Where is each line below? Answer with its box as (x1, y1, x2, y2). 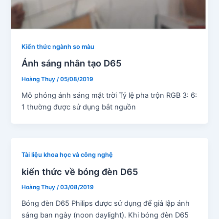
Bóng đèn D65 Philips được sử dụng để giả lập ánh (22, 199, 190, 208)
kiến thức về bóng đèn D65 (22, 166, 139, 177)
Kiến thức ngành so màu (22, 43, 95, 50)
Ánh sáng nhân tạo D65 (22, 58, 122, 69)
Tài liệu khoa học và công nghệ (22, 151, 113, 159)
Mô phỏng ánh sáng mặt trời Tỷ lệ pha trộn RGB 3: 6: (22, 91, 197, 100)
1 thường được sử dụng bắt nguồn (22, 103, 136, 112)
